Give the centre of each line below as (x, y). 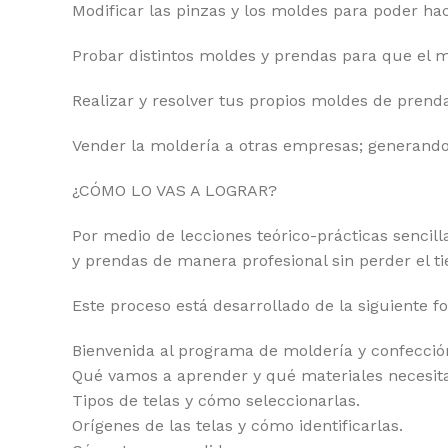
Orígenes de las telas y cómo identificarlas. (237, 425)
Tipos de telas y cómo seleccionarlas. (216, 400)
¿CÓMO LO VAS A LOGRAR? (174, 190)
